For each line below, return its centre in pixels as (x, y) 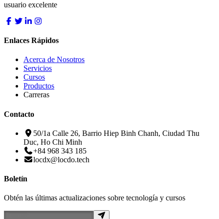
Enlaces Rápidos (31, 41)
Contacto (19, 114)
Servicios (38, 68)
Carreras (36, 95)
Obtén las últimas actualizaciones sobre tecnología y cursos (95, 198)
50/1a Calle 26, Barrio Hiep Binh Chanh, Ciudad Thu (116, 133)
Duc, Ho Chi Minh (53, 142)
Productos (39, 86)
